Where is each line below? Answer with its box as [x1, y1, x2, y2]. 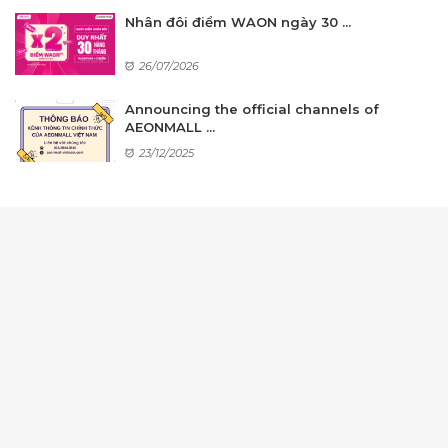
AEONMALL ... [125, 119, 215, 135]
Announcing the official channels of [125, 101, 379, 117]
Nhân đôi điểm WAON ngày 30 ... [125, 14, 351, 30]
